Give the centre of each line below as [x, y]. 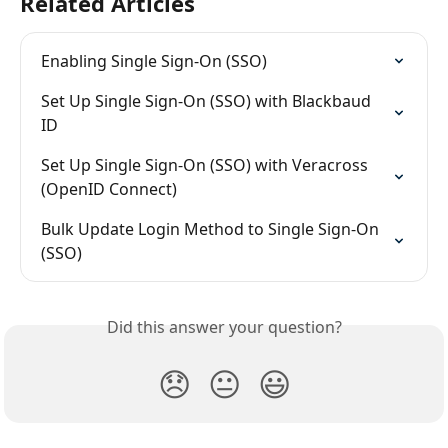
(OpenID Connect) [109, 189]
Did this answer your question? [224, 327]
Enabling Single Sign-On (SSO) [154, 61]
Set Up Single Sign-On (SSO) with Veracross [206, 165]
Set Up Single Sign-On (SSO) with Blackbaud [208, 101]
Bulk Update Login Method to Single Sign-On [212, 229]
